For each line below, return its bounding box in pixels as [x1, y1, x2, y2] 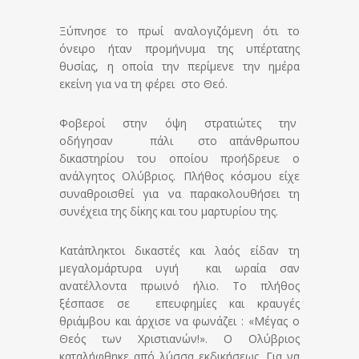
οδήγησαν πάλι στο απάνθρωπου [59, 133, 300, 149]
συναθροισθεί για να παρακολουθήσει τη [59, 186, 300, 202]
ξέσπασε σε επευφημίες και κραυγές [59, 296, 300, 312]
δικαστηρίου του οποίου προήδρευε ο [59, 151, 300, 167]
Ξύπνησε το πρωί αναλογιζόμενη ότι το [59, 23, 300, 39]
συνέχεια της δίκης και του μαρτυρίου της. [59, 204, 278, 220]
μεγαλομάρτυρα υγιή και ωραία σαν [59, 260, 300, 276]
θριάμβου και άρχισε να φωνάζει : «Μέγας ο [59, 313, 300, 329]
